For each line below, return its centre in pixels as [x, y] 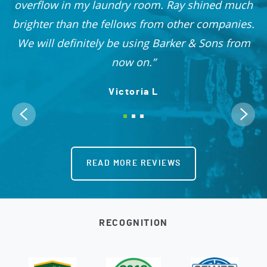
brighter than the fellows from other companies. [133, 24]
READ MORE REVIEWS [133, 163]
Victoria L [133, 91]
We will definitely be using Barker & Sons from [133, 43]
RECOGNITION [133, 223]
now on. [132, 62]
